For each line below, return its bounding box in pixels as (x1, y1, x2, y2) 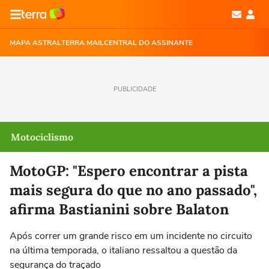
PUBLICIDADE (113, 85, 156, 94)
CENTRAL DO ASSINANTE (104, 38, 193, 47)
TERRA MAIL (61, 38, 104, 47)
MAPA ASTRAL (10, 38, 61, 47)
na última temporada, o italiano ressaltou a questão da (10, 244, 237, 257)
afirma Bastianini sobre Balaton (10, 200, 229, 219)
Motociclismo (11, 131, 73, 143)
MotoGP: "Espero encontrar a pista (10, 162, 248, 180)
